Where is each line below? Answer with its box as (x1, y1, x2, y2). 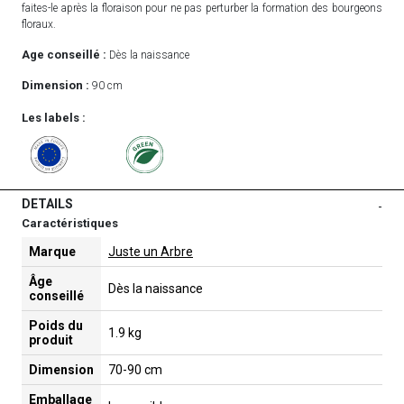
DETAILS (22, 196, 73, 211)
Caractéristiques (22, 216, 118, 230)
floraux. (22, 17, 56, 31)
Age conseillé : (22, 47, 106, 61)
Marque (29, 243, 76, 259)
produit (29, 332, 73, 347)
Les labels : (22, 110, 86, 124)
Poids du (29, 317, 83, 333)
